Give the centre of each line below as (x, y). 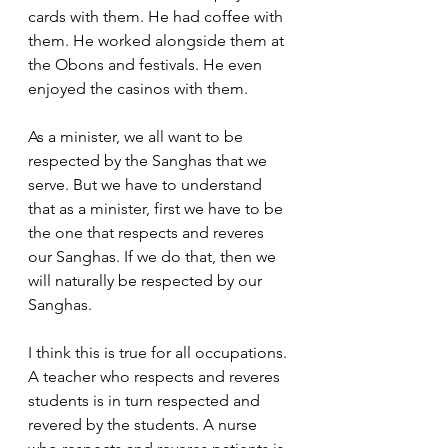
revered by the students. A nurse (144, 424)
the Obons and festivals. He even (147, 64)
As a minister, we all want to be (137, 136)
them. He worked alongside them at (158, 40)
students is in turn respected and (146, 400)
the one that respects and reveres (148, 232)
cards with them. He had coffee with (157, 16)
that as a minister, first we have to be (157, 208)
